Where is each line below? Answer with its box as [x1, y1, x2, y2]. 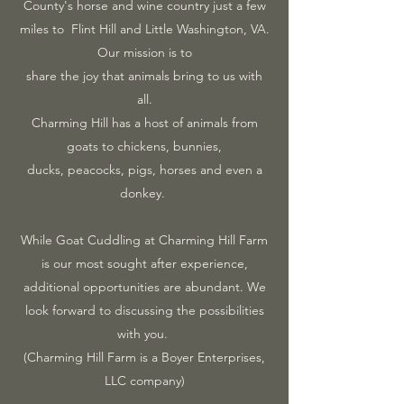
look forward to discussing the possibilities [24, 302, 264, 318]
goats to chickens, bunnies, [67, 138, 222, 154]
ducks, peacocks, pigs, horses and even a [26, 161, 262, 178]
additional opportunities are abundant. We [23, 279, 266, 295]
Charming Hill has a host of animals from [31, 115, 258, 131]
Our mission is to [96, 44, 192, 60]
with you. [117, 326, 171, 342]
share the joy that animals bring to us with [26, 68, 262, 84]
